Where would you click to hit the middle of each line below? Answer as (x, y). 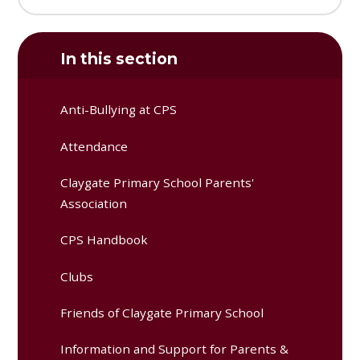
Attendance (94, 146)
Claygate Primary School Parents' (157, 182)
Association (94, 203)
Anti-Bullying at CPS (119, 110)
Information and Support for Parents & (175, 349)
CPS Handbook (104, 240)
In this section (119, 58)
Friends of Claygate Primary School (162, 312)
